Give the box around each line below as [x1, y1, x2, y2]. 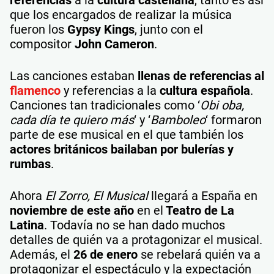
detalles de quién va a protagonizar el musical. [10, 232, 262, 247]
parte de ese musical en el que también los [10, 127, 243, 142]
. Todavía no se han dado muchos [44, 218, 225, 232]
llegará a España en [148, 188, 257, 203]
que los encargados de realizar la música [10, 7, 232, 22]
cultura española [157, 83, 250, 98]
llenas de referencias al [135, 68, 264, 83]
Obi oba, [200, 98, 244, 113]
